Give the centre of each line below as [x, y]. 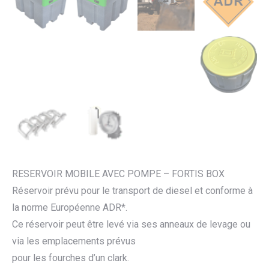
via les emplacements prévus [74, 241]
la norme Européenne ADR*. [70, 208]
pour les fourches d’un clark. [71, 258]
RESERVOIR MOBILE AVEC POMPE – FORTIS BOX [118, 174]
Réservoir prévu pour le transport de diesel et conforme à [132, 191]
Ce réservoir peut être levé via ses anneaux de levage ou [131, 225]
